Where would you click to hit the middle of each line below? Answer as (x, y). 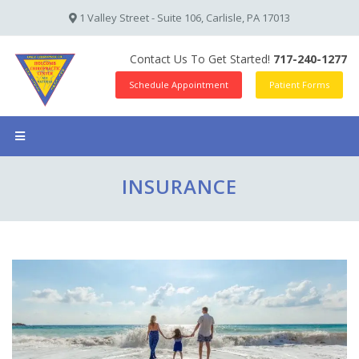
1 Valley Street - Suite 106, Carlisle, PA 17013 (184, 18)
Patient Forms (299, 85)
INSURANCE (179, 186)
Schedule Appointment (179, 85)
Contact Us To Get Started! (202, 59)
